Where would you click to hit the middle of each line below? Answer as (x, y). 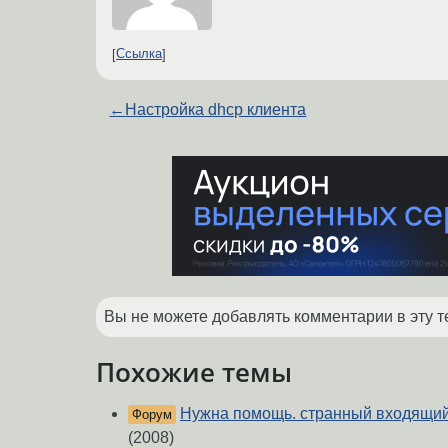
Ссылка (139, 54)
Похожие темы (194, 371)
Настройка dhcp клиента (216, 109)
